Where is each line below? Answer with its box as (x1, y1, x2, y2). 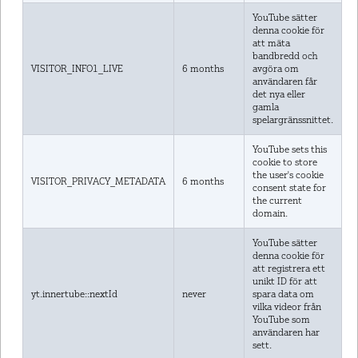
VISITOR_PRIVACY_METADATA (30, 175, 165, 188)
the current (252, 194, 302, 207)
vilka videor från (252, 300, 321, 313)
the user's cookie (252, 169, 324, 181)
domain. (252, 207, 288, 220)
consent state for (252, 181, 326, 194)
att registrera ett (252, 262, 325, 275)
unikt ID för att (252, 275, 317, 288)
